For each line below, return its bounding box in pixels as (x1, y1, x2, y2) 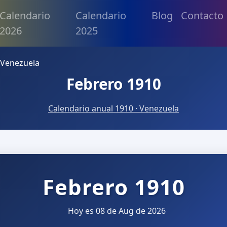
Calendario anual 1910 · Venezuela (48, 103, 179, 115)
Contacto (181, 9, 224, 22)
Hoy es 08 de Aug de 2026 (65, 205, 166, 216)
